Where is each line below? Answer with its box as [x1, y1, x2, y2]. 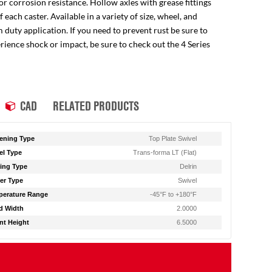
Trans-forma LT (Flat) [133, 149, 197, 156]
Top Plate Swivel [149, 135, 197, 142]
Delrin [180, 163, 197, 170]
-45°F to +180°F [150, 191, 197, 198]
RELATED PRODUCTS [52, 97, 139, 114]
